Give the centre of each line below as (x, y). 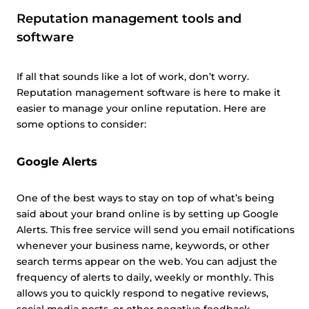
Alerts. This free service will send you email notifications (156, 230)
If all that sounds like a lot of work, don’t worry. (133, 77)
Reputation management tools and (129, 19)
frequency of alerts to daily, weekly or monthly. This (145, 277)
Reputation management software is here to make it (149, 92)
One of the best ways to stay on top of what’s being (146, 198)
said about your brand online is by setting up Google (148, 214)
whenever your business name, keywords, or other (143, 246)
